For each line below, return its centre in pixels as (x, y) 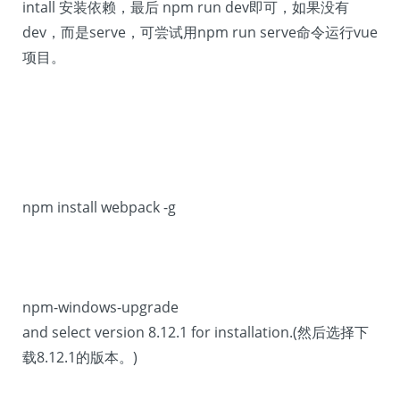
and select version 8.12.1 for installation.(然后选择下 (196, 332)
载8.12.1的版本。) (80, 357)
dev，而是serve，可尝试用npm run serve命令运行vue (200, 32)
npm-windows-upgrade (100, 307)
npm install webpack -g (99, 207)
